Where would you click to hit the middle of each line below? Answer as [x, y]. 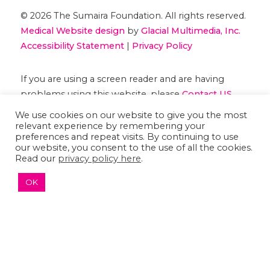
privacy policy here [99, 159]
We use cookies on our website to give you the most [131, 115]
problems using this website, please [101, 94]
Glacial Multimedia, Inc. [190, 31]
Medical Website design [72, 31]
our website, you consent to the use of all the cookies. [134, 148]
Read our [36, 159]
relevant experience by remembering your [110, 126]
